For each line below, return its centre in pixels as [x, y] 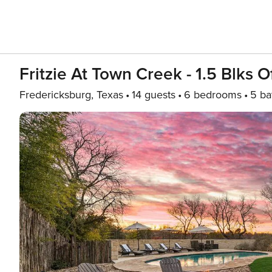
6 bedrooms [213, 95]
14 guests [154, 95]
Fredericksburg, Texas [71, 95]
